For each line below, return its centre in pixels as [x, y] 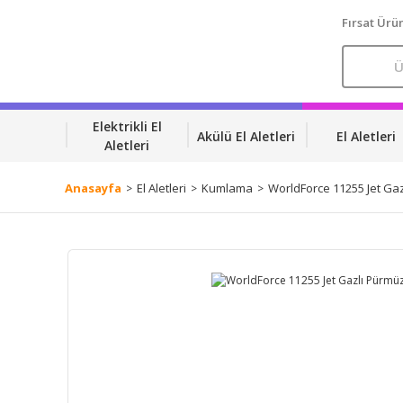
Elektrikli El [127, 126]
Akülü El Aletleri [246, 136]
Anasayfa [93, 188]
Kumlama [227, 188]
